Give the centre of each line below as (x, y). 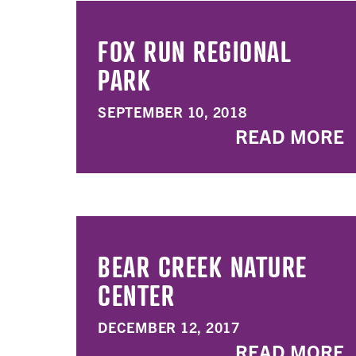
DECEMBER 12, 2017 (169, 327)
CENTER (136, 295)
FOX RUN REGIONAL (195, 51)
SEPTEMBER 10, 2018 (172, 112)
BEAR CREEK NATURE (203, 266)
